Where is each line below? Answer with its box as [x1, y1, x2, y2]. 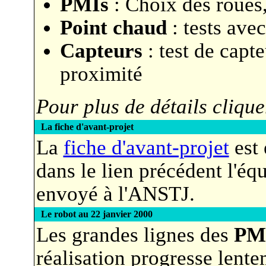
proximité [59, 62, 142, 85]
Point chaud [59, 16, 167, 39]
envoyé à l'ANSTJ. [36, 182, 195, 205]
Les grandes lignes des [36, 223, 234, 246]
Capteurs [59, 39, 142, 62]
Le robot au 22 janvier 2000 [40, 209, 153, 219]
